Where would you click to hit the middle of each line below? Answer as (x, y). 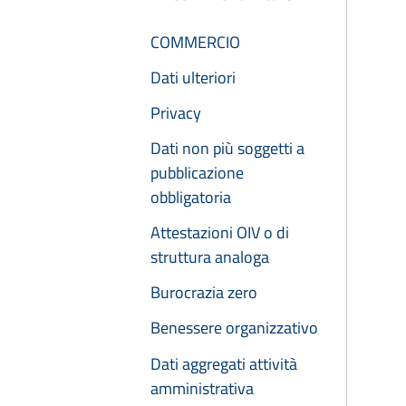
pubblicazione (197, 173)
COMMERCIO (195, 43)
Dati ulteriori (193, 78)
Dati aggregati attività (224, 363)
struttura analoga (210, 257)
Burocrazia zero (204, 293)
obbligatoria (191, 198)
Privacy (176, 113)
